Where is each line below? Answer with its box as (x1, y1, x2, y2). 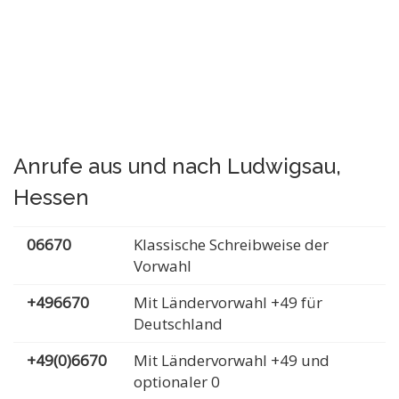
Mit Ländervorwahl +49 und (134, 350, 330, 370)
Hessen (13, 184, 89, 210)
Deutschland (134, 313, 223, 334)
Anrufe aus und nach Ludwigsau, (13, 153, 341, 179)
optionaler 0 (134, 371, 220, 392)
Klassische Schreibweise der (134, 234, 329, 255)
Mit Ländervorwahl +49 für (134, 292, 322, 313)
